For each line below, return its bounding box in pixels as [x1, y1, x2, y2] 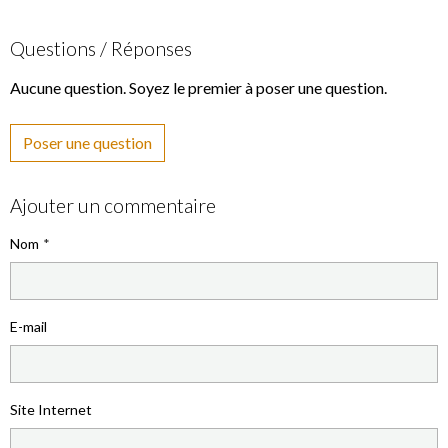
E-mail [10, 318, 47, 336]
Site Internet [10, 401, 92, 419]
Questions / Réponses [10, 37, 192, 61]
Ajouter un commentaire [10, 194, 216, 218]
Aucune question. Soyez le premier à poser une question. [10, 78, 387, 98]
